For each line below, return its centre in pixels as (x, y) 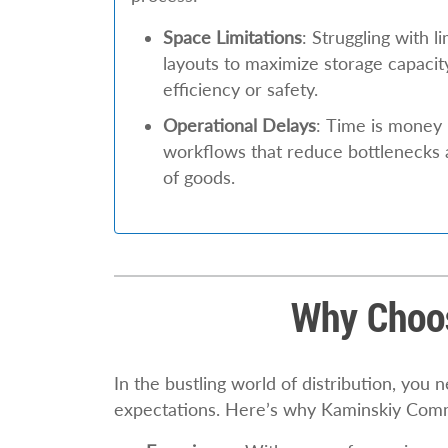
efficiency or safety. (240, 89)
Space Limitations (232, 37)
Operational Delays (239, 125)
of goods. (199, 177)
